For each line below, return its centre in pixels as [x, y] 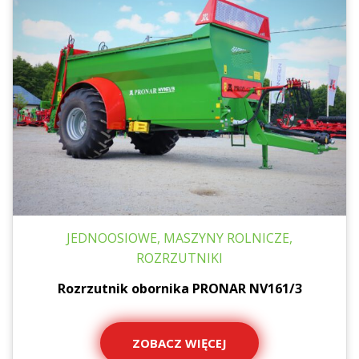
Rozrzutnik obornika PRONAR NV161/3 [179, 288]
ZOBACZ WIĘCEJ [179, 343]
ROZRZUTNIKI [179, 258]
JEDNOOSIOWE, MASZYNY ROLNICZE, [179, 238]
